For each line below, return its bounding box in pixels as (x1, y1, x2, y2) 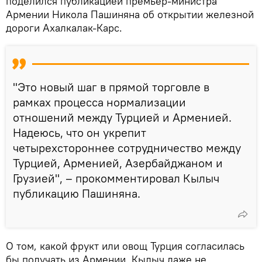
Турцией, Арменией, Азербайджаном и (13, 155, 223, 170)
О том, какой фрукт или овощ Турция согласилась (6, 239, 244, 253)
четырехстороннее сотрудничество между (13, 140, 241, 155)
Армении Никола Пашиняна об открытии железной (6, 7, 254, 21)
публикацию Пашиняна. (13, 185, 140, 201)
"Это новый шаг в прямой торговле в (13, 79, 209, 94)
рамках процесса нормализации (13, 94, 186, 109)
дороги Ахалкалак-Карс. (6, 20, 122, 35)
